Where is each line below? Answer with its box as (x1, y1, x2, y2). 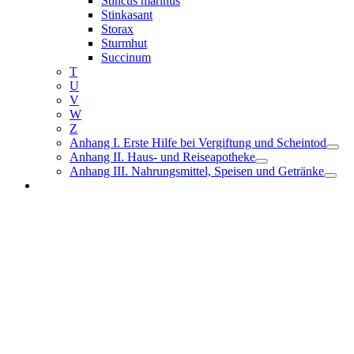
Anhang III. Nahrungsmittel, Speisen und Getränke (70, 164, 324, 178)
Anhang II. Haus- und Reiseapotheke (70, 150, 255, 164)
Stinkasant (101, 8, 153, 21)
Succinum (101, 51, 151, 64)
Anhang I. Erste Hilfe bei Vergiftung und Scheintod (70, 136, 326, 149)
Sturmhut (101, 36, 147, 50)
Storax (101, 22, 134, 36)
